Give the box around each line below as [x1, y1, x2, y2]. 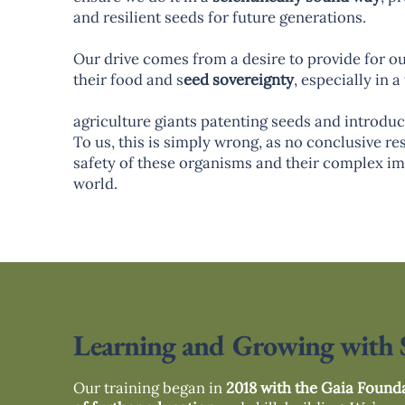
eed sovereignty [183, 70, 294, 89]
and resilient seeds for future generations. [72, 7, 366, 27]
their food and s [72, 70, 184, 89]
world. [72, 174, 118, 193]
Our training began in [72, 377, 226, 398]
